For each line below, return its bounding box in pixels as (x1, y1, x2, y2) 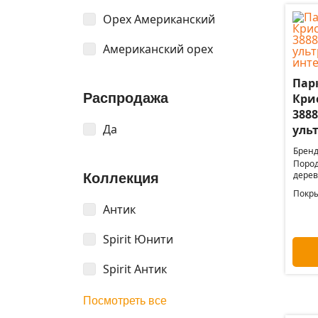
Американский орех (103, 41, 213, 57)
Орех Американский (103, 11, 215, 27)
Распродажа (83, 90, 168, 106)
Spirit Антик (103, 261, 167, 277)
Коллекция (83, 170, 159, 186)
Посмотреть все (83, 295, 167, 307)
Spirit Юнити (103, 231, 173, 247)
